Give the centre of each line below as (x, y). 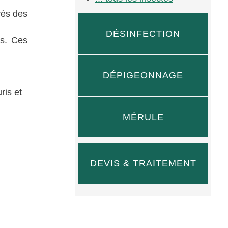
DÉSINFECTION (143, 33)
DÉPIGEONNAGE (143, 75)
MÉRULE (143, 117)
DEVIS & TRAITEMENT (143, 163)
